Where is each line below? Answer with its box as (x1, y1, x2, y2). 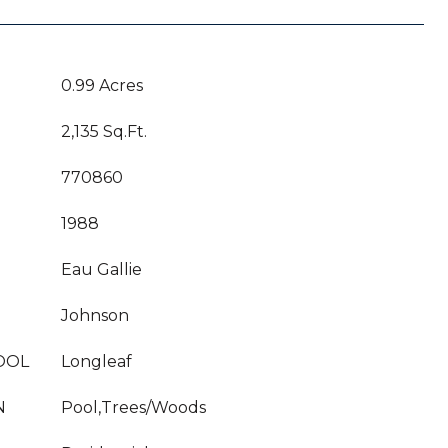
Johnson (61, 306, 129, 325)
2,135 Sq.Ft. (61, 122, 147, 141)
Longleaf (61, 352, 132, 371)
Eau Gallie (61, 260, 142, 279)
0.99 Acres (61, 76, 143, 95)
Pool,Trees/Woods (61, 398, 206, 417)
